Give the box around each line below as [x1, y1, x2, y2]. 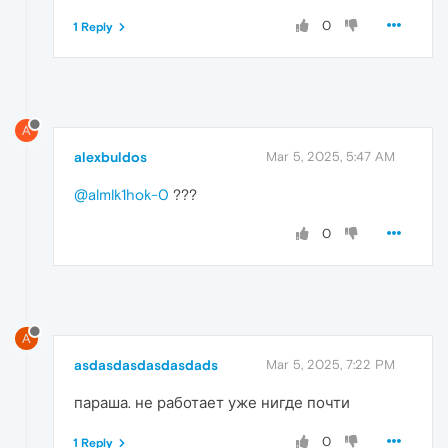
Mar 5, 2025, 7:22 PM [266, 357, 395, 373]
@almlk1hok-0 [74, 186, 169, 204]
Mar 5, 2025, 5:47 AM [266, 149, 395, 165]
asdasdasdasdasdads [74, 357, 218, 374]
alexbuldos [74, 149, 147, 166]
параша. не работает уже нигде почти [74, 394, 350, 412]
